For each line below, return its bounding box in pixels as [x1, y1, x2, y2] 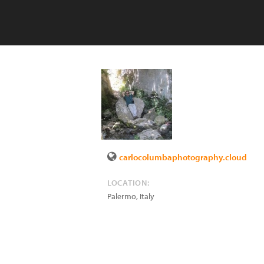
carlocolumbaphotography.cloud [119, 151, 247, 163]
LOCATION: [107, 177, 150, 188]
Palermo [107, 191, 136, 202]
